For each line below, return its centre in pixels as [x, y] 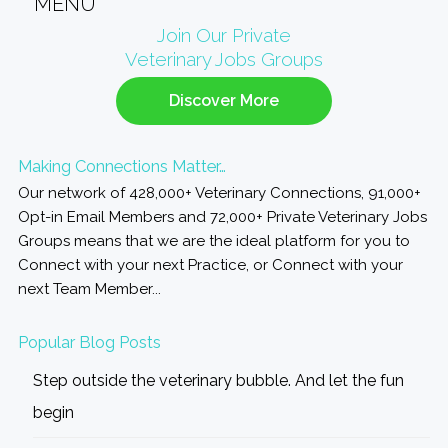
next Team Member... [89, 289]
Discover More [224, 100]
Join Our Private [224, 35]
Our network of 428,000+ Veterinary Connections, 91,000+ [219, 193]
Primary [52, 35]
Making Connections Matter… [121, 166]
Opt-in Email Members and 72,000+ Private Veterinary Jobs [222, 217]
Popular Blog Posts [89, 342]
